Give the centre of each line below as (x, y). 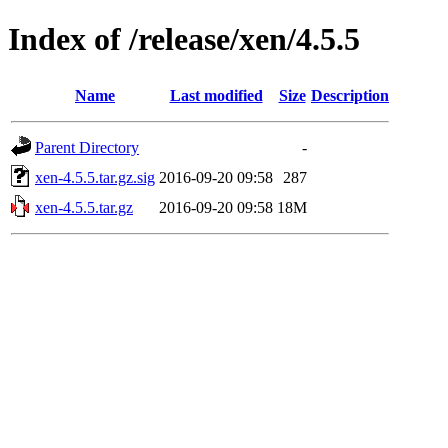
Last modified (216, 95)
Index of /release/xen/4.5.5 (184, 39)
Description (350, 95)
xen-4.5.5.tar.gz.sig (95, 177)
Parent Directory (87, 147)
